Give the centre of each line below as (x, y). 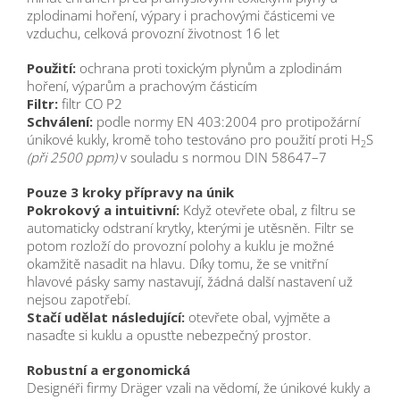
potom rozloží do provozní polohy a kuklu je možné (180, 246)
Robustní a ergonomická (108, 370)
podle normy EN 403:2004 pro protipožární (226, 122)
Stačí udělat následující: (106, 317)
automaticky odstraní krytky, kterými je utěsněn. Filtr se (190, 228)
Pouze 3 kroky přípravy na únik (130, 192)
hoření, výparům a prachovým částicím (142, 86)
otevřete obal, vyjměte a (258, 317)
